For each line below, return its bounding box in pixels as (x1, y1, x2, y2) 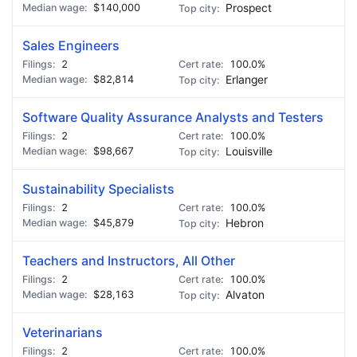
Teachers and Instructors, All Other (22, 253, 235, 269)
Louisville (226, 145, 273, 158)
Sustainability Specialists (22, 181, 175, 197)
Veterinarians (22, 324, 103, 340)
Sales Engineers (22, 37, 120, 53)
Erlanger (226, 73, 268, 86)
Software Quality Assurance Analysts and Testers (22, 109, 324, 125)
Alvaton (226, 288, 265, 301)
